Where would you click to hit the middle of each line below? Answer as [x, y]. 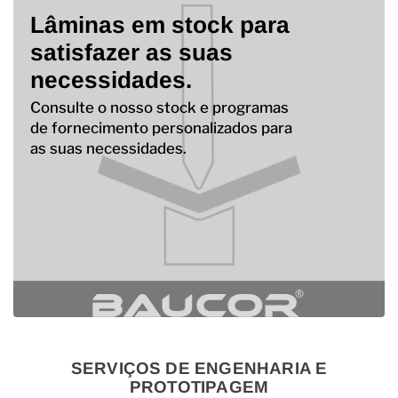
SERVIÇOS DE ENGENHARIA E [199, 368]
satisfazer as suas [131, 53]
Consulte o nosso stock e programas [159, 107]
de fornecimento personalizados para [161, 127]
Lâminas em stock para [159, 25]
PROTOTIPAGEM [199, 386]
